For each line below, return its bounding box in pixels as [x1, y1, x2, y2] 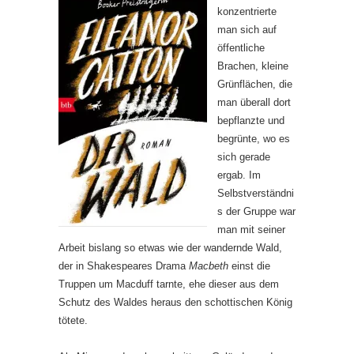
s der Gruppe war [217, 205, 296, 217]
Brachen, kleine [217, 59, 288, 72]
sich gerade [217, 150, 270, 163]
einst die [232, 259, 270, 272]
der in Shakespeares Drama [58, 259, 189, 272]
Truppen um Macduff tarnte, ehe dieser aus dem [58, 277, 279, 290]
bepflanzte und [217, 114, 284, 126]
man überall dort [217, 96, 291, 108]
